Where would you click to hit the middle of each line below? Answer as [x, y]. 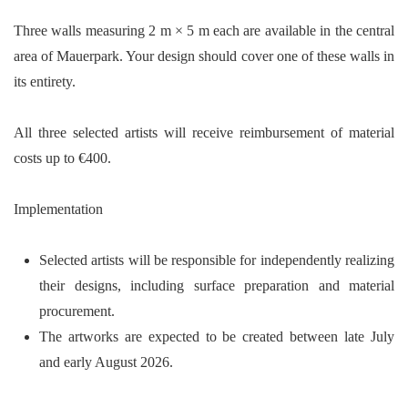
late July [370, 337]
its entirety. [45, 82]
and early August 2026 [104, 362]
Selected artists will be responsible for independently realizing [217, 260]
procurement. [77, 311]
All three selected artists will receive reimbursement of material [204, 133]
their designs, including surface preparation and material [217, 286]
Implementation [58, 209]
